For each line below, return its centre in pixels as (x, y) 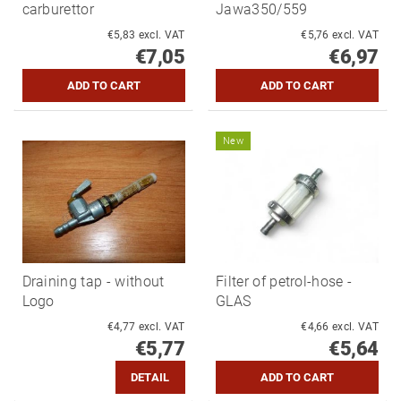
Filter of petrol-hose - (284, 281)
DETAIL (150, 377)
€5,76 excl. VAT (355, 35)
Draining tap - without (93, 281)
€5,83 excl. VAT (162, 35)
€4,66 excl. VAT (355, 326)
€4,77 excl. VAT (162, 326)
